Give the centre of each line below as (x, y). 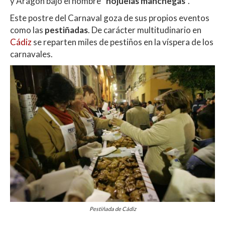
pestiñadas (66, 30)
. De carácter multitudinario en (145, 30)
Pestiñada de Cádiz (113, 209)
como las (27, 30)
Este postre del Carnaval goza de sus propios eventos (110, 18)
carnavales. (31, 54)
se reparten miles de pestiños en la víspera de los (123, 42)
